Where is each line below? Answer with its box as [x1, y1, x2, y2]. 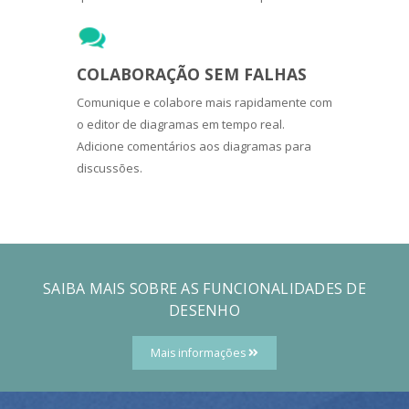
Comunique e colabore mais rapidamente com [77, 93, 332, 110]
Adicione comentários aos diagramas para [77, 137, 311, 154]
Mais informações [151, 344, 248, 361]
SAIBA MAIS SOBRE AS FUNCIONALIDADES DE [43, 278, 366, 299]
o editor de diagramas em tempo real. [77, 115, 285, 132]
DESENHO [169, 299, 240, 320]
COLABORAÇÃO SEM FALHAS [77, 62, 307, 85]
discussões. [77, 159, 142, 176]
